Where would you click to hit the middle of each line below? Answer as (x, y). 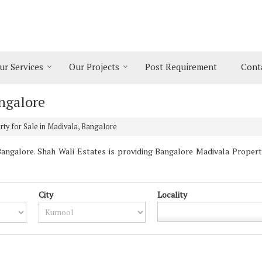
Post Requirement (181, 67)
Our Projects (94, 67)
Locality (173, 194)
